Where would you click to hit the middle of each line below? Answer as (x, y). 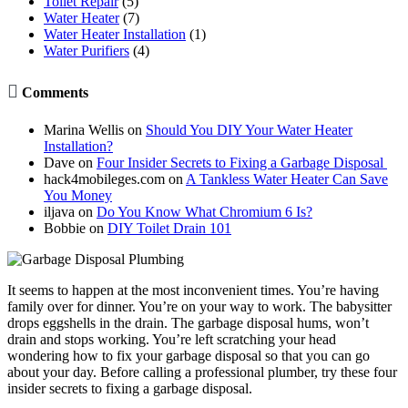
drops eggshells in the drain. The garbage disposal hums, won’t (188, 323)
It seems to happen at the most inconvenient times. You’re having (193, 291)
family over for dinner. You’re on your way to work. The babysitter (199, 307)
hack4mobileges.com (104, 179)
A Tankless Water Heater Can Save (287, 179)
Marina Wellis (84, 130)
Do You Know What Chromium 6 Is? (204, 212)
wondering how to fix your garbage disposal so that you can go (189, 356)
